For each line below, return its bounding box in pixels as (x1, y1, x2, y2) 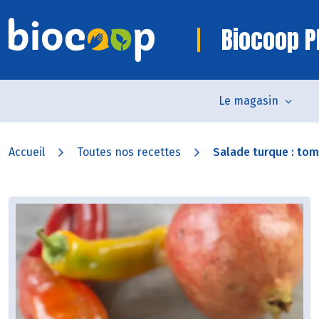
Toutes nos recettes (77, 145, 181, 159)
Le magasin (218, 94, 278, 108)
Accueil (9, 145, 45, 159)
